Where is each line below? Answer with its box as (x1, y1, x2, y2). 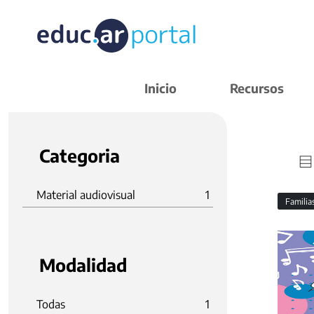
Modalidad (39, 254, 127, 276)
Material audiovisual (36, 188, 135, 202)
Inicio (144, 80, 177, 96)
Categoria (39, 144, 120, 167)
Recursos (230, 80, 284, 96)
